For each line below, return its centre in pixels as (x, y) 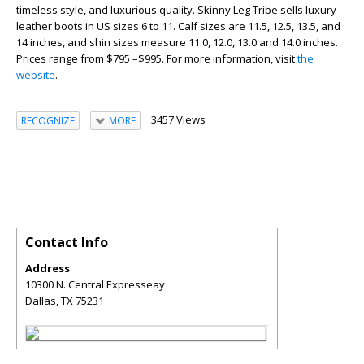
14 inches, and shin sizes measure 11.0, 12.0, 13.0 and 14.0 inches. (177, 42)
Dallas (41, 301)
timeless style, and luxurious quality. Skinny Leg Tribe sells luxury (176, 10)
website (36, 75)
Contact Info (67, 243)
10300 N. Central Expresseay (95, 285)
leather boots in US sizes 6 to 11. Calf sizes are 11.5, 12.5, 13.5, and (178, 26)
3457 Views (178, 119)
